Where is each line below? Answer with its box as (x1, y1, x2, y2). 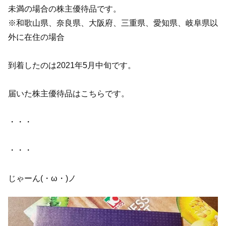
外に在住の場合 (8, 32, 65, 41)
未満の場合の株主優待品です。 (8, 4, 121, 13)
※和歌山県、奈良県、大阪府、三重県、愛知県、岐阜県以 (8, 18, 218, 27)
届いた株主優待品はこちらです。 (8, 89, 129, 98)
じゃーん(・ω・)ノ (8, 174, 76, 183)
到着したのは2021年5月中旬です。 (8, 61, 136, 70)
